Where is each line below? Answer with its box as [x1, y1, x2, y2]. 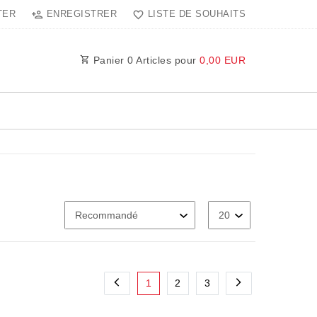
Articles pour [133, 54, 200, 67]
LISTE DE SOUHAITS [147, 8, 246, 19]
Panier [90, 54, 127, 67]
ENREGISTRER [46, 8, 117, 19]
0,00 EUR [200, 54, 246, 67]
